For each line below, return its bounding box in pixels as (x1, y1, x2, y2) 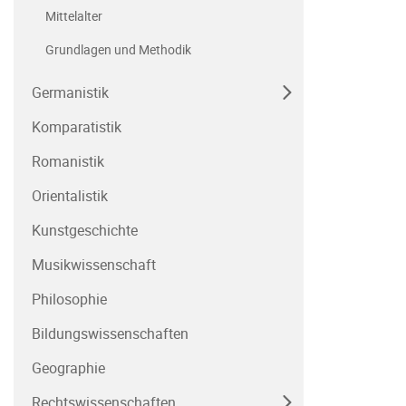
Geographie (32, 358, 105, 378)
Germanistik (32, 82, 109, 102)
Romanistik (32, 151, 104, 171)
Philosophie (32, 289, 107, 309)
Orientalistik (32, 186, 108, 206)
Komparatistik (32, 117, 121, 137)
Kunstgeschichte (32, 220, 138, 240)
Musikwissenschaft (32, 255, 156, 275)
